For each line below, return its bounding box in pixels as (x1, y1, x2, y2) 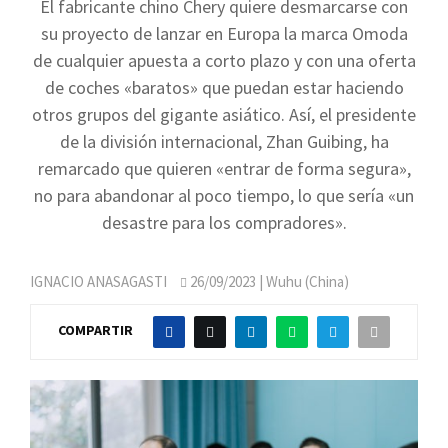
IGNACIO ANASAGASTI (30, 272, 167, 291)
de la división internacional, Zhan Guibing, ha (59, 130, 389, 153)
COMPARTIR (58, 321, 133, 340)
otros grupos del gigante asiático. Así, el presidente (32, 103, 416, 126)
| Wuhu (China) (256, 272, 349, 291)
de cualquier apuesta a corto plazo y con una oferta (32, 49, 416, 72)
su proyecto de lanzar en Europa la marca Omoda (40, 22, 408, 45)
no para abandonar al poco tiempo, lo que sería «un (34, 184, 414, 207)
